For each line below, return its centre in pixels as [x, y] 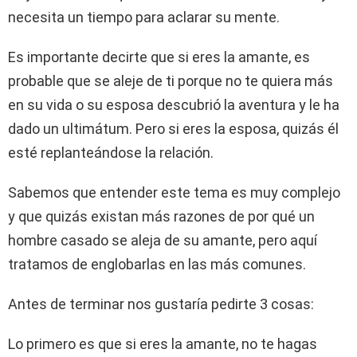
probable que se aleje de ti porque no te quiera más [171, 81]
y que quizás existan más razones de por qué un [161, 217]
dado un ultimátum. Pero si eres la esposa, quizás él [173, 129]
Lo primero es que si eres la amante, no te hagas [163, 344]
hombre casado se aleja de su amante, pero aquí [163, 241]
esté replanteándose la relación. [111, 153]
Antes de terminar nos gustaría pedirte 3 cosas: [161, 304]
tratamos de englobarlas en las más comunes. [157, 265]
